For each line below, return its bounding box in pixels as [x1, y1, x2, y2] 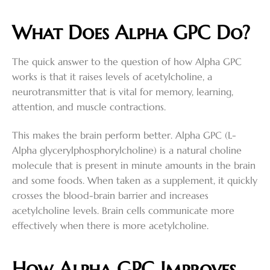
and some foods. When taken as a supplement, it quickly [12, 174, 257, 187]
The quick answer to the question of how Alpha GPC [12, 55, 242, 67]
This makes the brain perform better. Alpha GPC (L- [12, 129, 236, 142]
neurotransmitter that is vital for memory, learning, [12, 85, 233, 98]
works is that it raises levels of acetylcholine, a [12, 70, 212, 83]
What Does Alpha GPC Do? [12, 20, 250, 45]
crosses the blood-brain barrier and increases [12, 189, 209, 202]
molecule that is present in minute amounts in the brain [12, 159, 256, 172]
